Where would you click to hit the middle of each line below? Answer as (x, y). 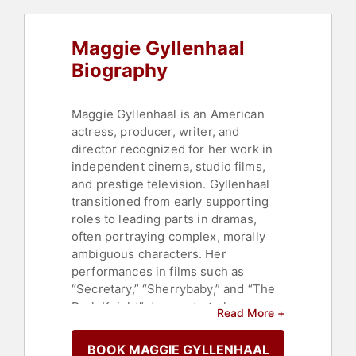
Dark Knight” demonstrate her (157, 307)
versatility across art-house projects (176, 324)
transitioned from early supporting (170, 202)
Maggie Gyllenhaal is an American (168, 114)
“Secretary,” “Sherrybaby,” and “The (174, 289)
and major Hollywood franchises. (165, 342)
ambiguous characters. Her (149, 254)
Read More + (251, 313)
